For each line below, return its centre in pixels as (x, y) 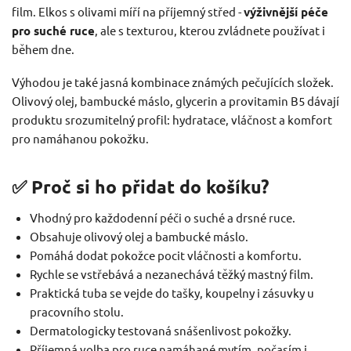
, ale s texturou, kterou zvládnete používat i (210, 30)
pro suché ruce (53, 31)
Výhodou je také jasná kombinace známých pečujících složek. (173, 82)
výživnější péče (286, 12)
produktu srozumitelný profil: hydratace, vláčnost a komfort (172, 119)
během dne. (43, 49)
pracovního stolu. (76, 312)
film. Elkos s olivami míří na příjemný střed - (128, 11)
